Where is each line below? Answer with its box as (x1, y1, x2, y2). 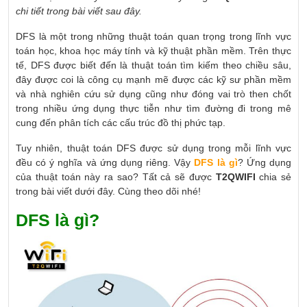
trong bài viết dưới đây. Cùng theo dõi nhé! (16, 185, 201, 197)
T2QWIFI (215, 171, 260, 182)
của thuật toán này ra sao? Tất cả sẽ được (16, 171, 216, 182)
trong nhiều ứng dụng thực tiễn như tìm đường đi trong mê (16, 102, 291, 114)
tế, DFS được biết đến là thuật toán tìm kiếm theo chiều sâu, (16, 59, 291, 71)
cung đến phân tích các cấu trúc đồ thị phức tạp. (16, 116, 225, 128)
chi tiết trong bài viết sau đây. (16, 5, 142, 16)
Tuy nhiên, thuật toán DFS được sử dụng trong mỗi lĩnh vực (16, 142, 291, 153)
